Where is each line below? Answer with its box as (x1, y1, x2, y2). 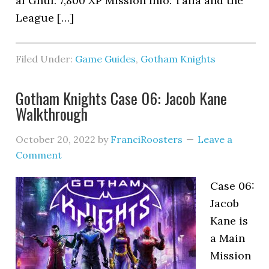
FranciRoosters (110, 133, 183, 145)
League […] (16, 11, 74, 25)
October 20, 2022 (16, 133, 96, 145)
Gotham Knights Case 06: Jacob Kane (16, 86, 228, 110)
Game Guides (75, 53, 136, 65)
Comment (16, 149, 62, 161)
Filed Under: (16, 53, 76, 65)
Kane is (210, 214, 249, 228)
